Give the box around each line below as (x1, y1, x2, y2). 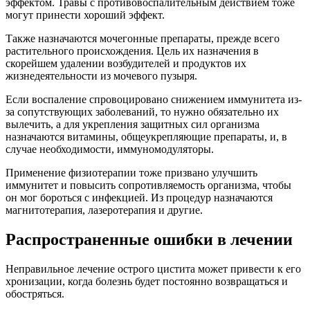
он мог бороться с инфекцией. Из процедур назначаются (6, 192, 273, 204)
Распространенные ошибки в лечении (6, 230, 293, 249)
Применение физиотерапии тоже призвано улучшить (6, 167, 257, 179)
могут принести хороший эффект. (6, 9, 165, 21)
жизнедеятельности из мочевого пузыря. (6, 70, 197, 82)
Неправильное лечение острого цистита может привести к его (6, 263, 301, 275)
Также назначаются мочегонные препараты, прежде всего (6, 33, 280, 45)
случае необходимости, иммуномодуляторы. (6, 143, 214, 156)
